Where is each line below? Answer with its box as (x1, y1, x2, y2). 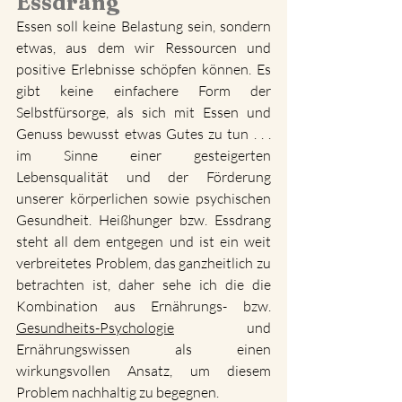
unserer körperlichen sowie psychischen (16, 189, 271, 208)
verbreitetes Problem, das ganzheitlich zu (16, 254, 271, 273)
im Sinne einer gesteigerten (16, 146, 271, 165)
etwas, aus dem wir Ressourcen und (16, 39, 271, 57)
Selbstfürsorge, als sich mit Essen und (16, 103, 271, 122)
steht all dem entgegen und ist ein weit (16, 232, 271, 251)
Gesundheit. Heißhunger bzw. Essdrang (16, 211, 271, 230)
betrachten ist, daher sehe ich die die (16, 275, 271, 294)
